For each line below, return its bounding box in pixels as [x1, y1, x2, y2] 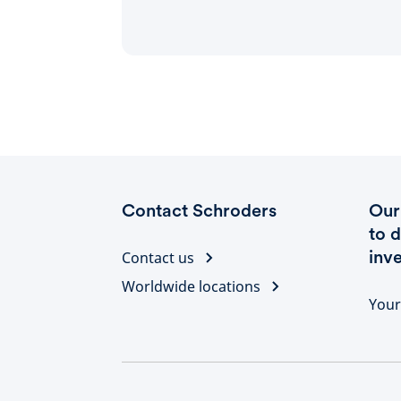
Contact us [122, 248, 194, 268]
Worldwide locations [122, 277, 260, 296]
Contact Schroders [122, 200, 277, 221]
